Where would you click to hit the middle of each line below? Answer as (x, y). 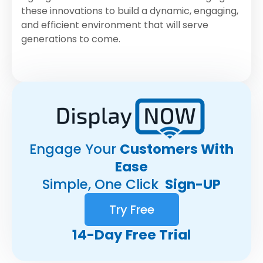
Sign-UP (191, 185)
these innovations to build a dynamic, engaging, (130, 11)
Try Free (131, 210)
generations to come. (71, 39)
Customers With (177, 149)
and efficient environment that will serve (115, 25)
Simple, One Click (102, 185)
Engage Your (75, 149)
